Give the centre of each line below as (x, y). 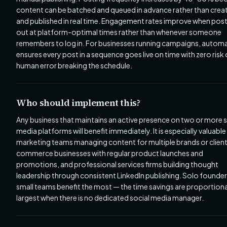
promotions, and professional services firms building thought (117, 164)
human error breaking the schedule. (74, 65)
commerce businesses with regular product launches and (110, 153)
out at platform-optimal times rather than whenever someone (119, 32)
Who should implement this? (78, 103)
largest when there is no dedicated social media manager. (110, 198)
